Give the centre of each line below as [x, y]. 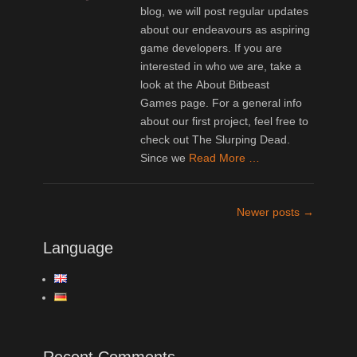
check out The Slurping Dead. [216, 139]
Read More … [225, 157]
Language [78, 247]
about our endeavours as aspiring [226, 29]
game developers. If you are [212, 47]
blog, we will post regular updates [225, 11]
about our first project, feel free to [225, 121]
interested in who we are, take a [221, 66]
